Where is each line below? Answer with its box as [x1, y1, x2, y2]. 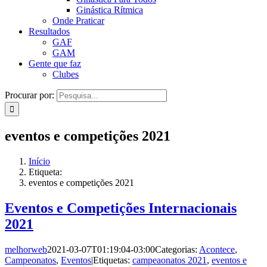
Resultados [29, 26, 70, 36]
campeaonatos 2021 [132, 254, 207, 265]
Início [29, 156, 50, 166]
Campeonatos [5, 254, 56, 265]
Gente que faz [29, 58, 81, 69]
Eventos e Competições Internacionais [5, 200, 237, 216]
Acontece [199, 244, 235, 254]
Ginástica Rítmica [76, 5, 143, 15]
